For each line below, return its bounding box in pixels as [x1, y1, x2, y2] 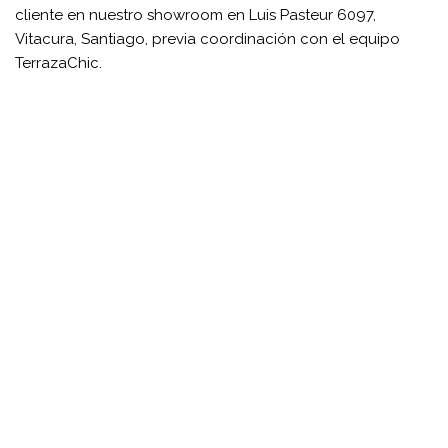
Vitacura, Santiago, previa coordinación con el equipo [15, 30, 400, 48]
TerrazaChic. [15, 54, 102, 72]
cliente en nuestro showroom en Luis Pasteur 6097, [15, 6, 376, 24]
